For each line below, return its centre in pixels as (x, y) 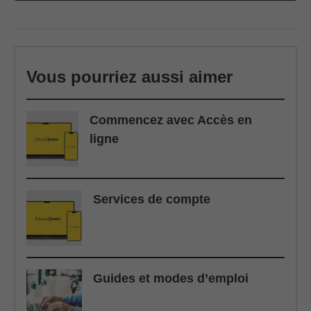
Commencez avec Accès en (171, 120)
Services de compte (152, 199)
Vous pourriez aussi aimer (129, 77)
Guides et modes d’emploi (171, 278)
